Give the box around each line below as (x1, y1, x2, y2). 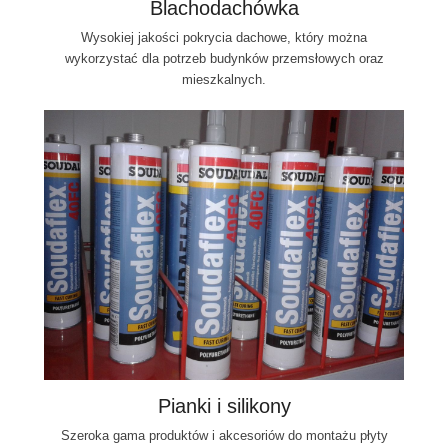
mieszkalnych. (182, 71, 266, 87)
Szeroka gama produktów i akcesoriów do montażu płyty (60, 427, 388, 443)
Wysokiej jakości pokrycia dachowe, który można (81, 29, 367, 45)
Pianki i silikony (157, 394, 291, 417)
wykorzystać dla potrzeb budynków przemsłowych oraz (64, 50, 384, 66)
